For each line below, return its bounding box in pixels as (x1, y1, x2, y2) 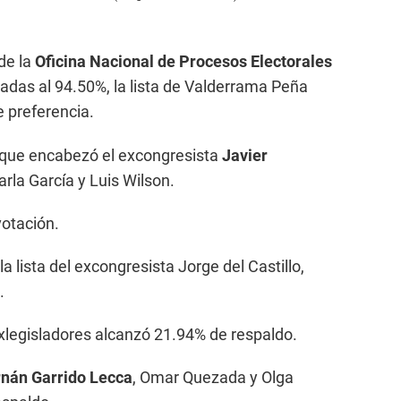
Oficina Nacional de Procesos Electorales (31, 51, 332, 71)
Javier (222, 145, 268, 165)
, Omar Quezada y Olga (132, 367, 294, 387)
